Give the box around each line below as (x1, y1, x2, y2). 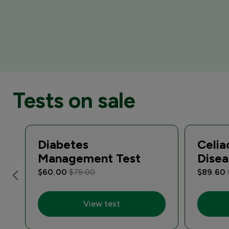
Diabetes (38, 137, 88, 152)
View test (83, 199, 120, 209)
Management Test (38, 151, 141, 166)
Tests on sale (13, 87, 135, 113)
